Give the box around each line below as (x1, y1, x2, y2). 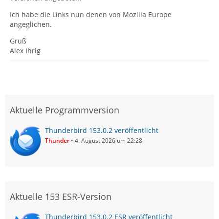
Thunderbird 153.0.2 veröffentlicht (45, 126, 158, 135)
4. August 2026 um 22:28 (75, 136, 142, 145)
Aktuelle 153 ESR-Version (10, 191, 111, 202)
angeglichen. (10, 20, 52, 29)
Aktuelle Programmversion (10, 104, 119, 116)
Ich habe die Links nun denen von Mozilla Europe (10, 10, 172, 19)
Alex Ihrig (10, 46, 41, 55)
